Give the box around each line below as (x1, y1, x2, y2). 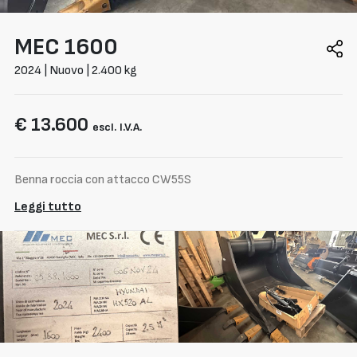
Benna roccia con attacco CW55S (14, 171, 191, 187)
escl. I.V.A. (92, 120, 143, 134)
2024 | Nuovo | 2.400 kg (14, 62, 137, 78)
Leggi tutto (14, 198, 81, 214)
